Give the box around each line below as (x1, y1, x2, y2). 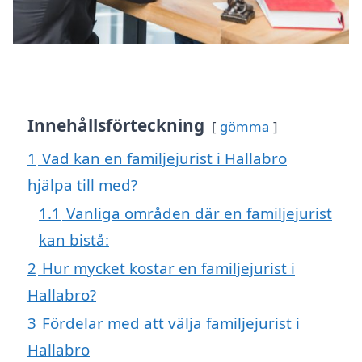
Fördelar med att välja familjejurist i (42, 312, 300, 333)
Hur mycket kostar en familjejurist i (42, 257, 295, 278)
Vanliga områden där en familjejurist (66, 202, 332, 223)
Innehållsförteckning (27, 113, 204, 137)
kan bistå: (39, 229, 109, 250)
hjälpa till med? (27, 174, 137, 195)
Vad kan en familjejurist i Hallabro (42, 147, 287, 168)
